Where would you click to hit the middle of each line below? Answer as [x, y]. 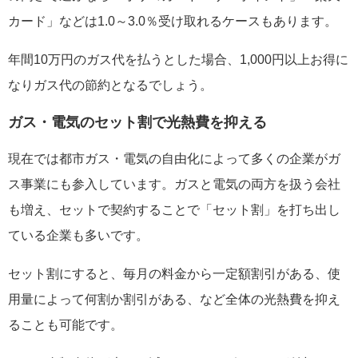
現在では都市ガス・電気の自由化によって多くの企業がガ [174, 158]
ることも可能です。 [66, 324]
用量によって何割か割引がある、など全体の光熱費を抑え [174, 299]
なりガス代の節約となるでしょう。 [110, 85]
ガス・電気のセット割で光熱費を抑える [137, 122]
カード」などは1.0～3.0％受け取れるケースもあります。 [173, 21]
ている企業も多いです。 [78, 235]
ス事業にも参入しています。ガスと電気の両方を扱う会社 [174, 184]
